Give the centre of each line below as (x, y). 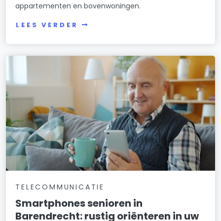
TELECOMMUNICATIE (60, 187)
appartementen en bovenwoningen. (78, 6)
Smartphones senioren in (79, 203)
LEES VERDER (47, 25)
